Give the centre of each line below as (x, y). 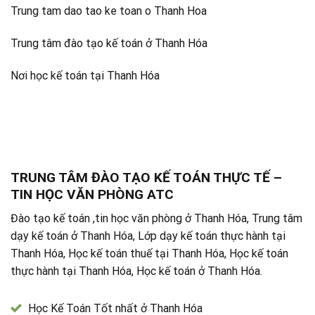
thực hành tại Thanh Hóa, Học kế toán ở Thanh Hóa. (136, 271)
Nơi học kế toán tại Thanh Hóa (85, 76)
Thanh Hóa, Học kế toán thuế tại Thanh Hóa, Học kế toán (149, 254)
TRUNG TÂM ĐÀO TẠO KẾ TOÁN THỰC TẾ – (146, 177)
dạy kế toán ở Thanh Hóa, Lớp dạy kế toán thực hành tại (148, 236)
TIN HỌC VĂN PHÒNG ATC (92, 194)
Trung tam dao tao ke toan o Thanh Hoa (109, 11)
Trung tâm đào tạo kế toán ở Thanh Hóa (109, 44)
